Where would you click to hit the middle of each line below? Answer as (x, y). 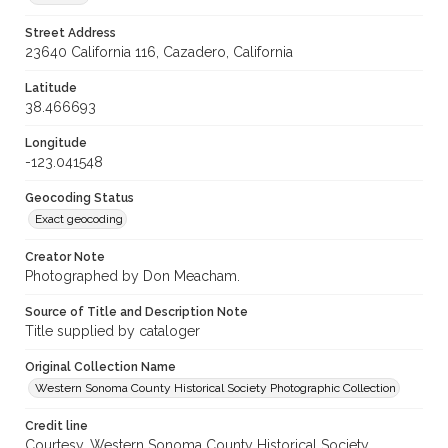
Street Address (70, 33)
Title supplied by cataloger (112, 331)
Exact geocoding (79, 219)
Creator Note (65, 257)
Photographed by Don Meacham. (132, 276)
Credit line (56, 426)
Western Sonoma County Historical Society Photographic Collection (215, 388)
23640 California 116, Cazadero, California (159, 52)
